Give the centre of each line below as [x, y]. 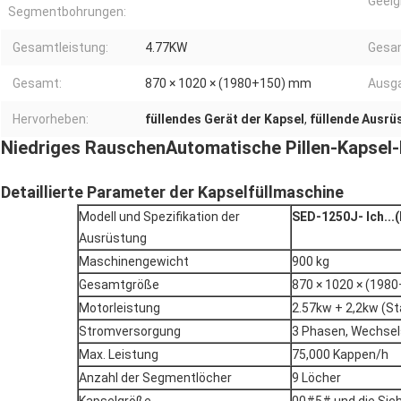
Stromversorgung [130, 332]
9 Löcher [316, 378]
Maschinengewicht [134, 262]
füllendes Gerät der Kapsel [225, 119]
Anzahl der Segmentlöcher [155, 378]
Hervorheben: [51, 119]
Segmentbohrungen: [67, 12]
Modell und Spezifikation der [159, 217]
